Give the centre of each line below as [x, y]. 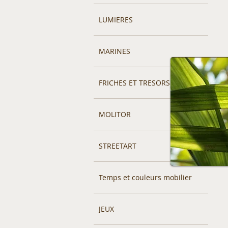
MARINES [115, 51]
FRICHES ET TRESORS [134, 83]
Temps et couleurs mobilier [145, 177]
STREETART [118, 146]
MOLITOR [115, 114]
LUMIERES [116, 20]
